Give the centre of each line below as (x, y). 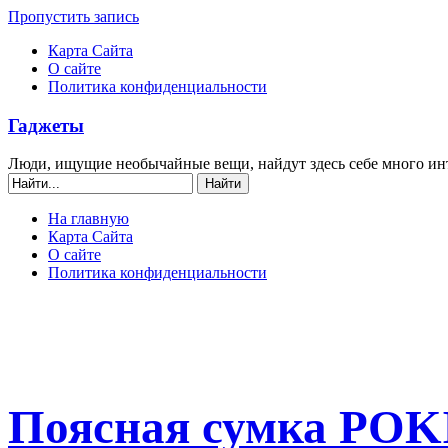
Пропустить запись (73, 16)
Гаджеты (46, 125)
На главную (88, 219)
